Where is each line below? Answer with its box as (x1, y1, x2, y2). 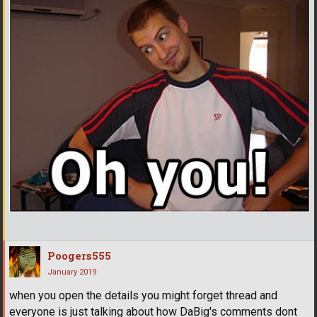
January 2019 (47, 267, 96, 277)
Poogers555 (47, 248, 111, 263)
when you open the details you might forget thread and (9, 288, 277, 302)
